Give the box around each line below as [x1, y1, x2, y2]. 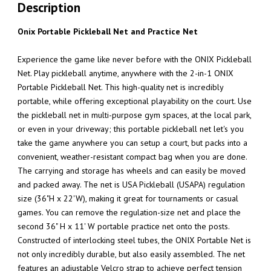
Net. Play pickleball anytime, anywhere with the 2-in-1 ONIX [18, 67, 233, 79]
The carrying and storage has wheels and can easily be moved [18, 165, 246, 176]
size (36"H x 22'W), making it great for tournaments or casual [18, 192, 238, 204]
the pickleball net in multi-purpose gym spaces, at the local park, [18, 109, 251, 120]
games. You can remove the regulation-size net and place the [18, 206, 241, 218]
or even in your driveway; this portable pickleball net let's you [18, 123, 244, 134]
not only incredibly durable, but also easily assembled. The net [18, 248, 245, 260]
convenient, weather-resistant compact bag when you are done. [18, 151, 247, 162]
